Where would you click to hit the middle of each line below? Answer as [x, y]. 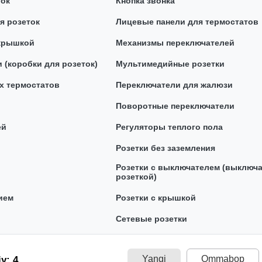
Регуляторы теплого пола [169, 127]
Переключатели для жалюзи [174, 85]
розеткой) [136, 177]
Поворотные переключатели [175, 106]
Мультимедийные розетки [170, 64]
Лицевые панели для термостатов [187, 22]
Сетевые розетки [151, 219]
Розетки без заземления [165, 148]
